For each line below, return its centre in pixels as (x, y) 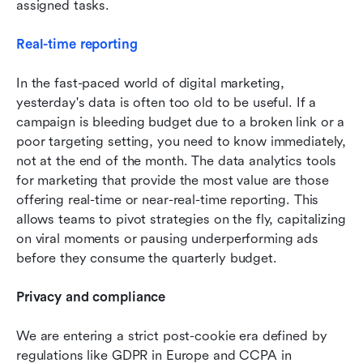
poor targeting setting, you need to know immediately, (181, 142)
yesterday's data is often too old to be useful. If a (167, 103)
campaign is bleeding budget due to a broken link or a (181, 122)
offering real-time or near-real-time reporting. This (168, 200)
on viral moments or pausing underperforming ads (167, 239)
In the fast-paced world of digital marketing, (151, 83)
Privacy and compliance (91, 297)
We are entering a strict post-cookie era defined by (172, 336)
